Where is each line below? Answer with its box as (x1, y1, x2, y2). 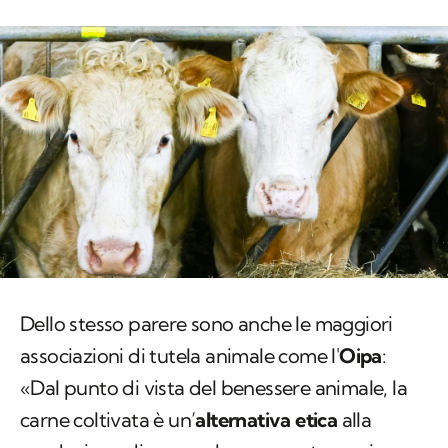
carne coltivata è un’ (20, 407, 196, 433)
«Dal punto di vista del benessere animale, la (20, 375, 407, 401)
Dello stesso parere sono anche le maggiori (20, 311, 393, 337)
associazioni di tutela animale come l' (20, 343, 340, 369)
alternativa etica (195, 407, 338, 433)
